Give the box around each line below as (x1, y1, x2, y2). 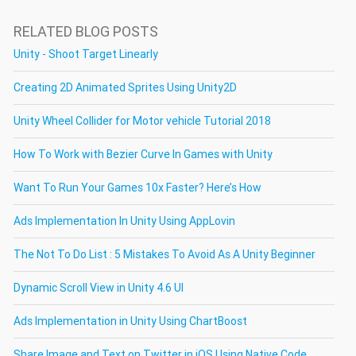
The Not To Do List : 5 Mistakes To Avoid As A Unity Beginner (14, 246, 315, 261)
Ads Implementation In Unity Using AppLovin (14, 213, 235, 228)
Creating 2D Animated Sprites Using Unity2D (14, 79, 237, 95)
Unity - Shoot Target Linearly (14, 46, 158, 61)
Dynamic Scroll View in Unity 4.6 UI (14, 280, 184, 295)
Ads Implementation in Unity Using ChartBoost (14, 313, 247, 328)
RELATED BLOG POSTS (14, 21, 158, 41)
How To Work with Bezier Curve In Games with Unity (14, 146, 273, 161)
